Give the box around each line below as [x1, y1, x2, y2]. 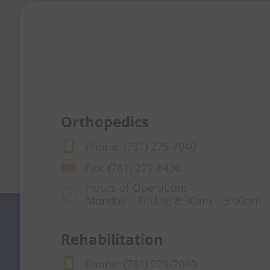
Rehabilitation [60, 229, 163, 250]
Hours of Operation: [85, 180, 187, 195]
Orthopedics [60, 111, 149, 132]
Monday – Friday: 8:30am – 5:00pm [85, 193, 262, 209]
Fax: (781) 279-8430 [84, 160, 181, 175]
